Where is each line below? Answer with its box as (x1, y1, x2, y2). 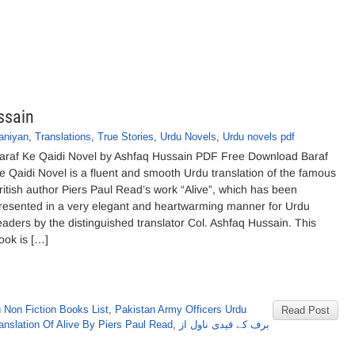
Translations (35, 131, 91, 143)
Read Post (281, 304, 330, 316)
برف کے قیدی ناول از (179, 319, 269, 330)
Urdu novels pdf (223, 131, 295, 143)
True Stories (97, 131, 154, 143)
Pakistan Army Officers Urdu (115, 303, 246, 315)
